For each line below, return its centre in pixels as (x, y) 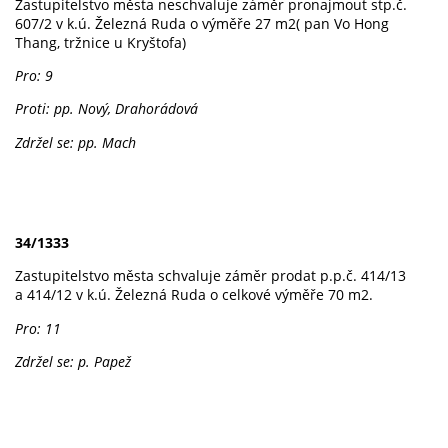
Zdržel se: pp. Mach (75, 142)
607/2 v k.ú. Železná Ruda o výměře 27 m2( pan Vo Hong (202, 23)
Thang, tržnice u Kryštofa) (100, 42)
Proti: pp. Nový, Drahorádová (106, 109)
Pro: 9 (34, 75)
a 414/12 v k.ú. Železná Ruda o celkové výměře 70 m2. (194, 295)
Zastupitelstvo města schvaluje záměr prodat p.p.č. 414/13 (210, 276)
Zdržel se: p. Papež (73, 362)
